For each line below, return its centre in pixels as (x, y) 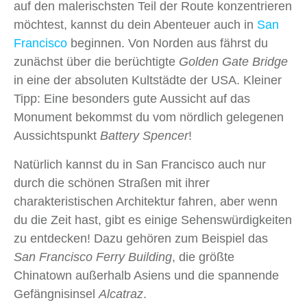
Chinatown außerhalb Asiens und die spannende (146, 276)
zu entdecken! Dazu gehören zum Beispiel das (141, 239)
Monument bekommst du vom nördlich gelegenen (149, 118)
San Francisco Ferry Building (93, 257)
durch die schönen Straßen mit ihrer (112, 183)
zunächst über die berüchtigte (96, 62)
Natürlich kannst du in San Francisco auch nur (140, 165)
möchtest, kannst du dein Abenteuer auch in (135, 25)
